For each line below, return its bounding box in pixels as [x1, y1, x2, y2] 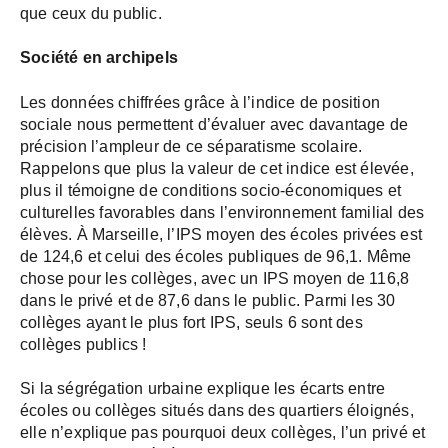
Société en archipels [20, 49, 178, 67]
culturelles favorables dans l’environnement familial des [20, 203, 425, 221]
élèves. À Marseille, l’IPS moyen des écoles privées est [20, 225, 423, 243]
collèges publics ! [20, 335, 147, 353]
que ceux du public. [20, 4, 162, 22]
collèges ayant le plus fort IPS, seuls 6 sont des [20, 313, 363, 331]
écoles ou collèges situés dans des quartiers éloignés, [20, 401, 414, 419]
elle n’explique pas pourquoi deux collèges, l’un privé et [20, 423, 426, 441]
